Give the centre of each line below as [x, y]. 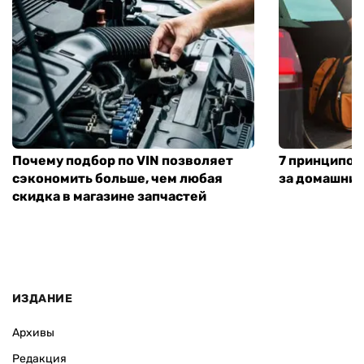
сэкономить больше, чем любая [117, 178]
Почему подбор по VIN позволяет [123, 160]
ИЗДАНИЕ [42, 299]
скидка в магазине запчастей [109, 196]
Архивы [33, 333]
